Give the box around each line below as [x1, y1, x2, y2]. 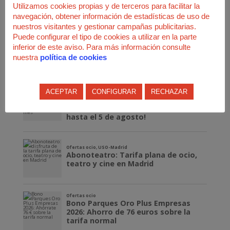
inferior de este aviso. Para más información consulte [13, 42, 190, 51]
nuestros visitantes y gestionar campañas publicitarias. [13, 22, 196, 31]
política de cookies [40, 52, 107, 62]
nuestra [13, 52, 40, 62]
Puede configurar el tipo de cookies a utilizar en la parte [13, 32, 197, 41]
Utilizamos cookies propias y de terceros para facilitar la [13, 1, 200, 10]
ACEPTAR [45, 87, 77, 95]
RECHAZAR [150, 87, 187, 95]
